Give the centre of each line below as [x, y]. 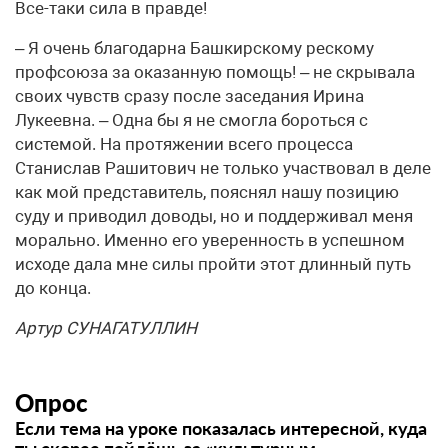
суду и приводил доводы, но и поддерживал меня [214, 216]
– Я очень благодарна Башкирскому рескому [194, 48]
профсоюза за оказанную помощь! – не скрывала [215, 72]
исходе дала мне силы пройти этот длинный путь [213, 264]
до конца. [53, 288]
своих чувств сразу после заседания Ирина [189, 96]
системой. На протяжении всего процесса [184, 144]
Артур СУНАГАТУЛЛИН [106, 328]
